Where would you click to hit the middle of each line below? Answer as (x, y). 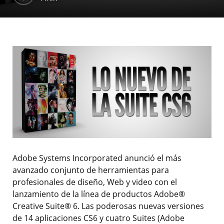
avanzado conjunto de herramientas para (91, 170)
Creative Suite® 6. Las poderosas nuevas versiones (108, 206)
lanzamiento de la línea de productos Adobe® (99, 194)
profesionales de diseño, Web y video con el (95, 182)
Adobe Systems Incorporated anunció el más (97, 158)
